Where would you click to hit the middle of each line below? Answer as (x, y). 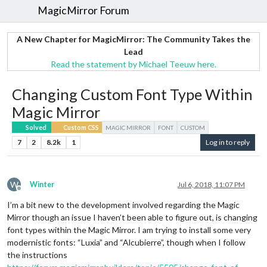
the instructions (37, 254)
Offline (30, 193)
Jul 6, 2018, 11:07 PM (211, 184)
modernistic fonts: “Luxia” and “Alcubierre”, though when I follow (126, 242)
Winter (42, 184)
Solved (36, 127)
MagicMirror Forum (84, 11)
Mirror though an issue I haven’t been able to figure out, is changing (132, 217)
